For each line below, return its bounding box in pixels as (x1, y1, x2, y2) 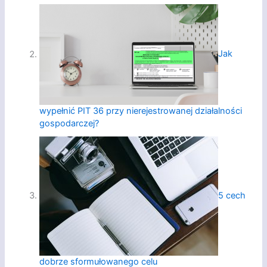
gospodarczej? (39, 118, 100, 129)
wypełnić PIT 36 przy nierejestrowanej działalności (39, 105, 243, 117)
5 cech (218, 190, 246, 201)
